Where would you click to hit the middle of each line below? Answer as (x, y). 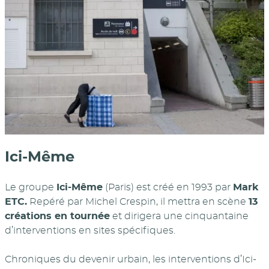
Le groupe (31, 187)
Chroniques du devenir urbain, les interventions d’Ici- (131, 259)
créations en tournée (57, 216)
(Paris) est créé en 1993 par (168, 187)
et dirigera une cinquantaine (179, 216)
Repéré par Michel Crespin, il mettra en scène (138, 201)
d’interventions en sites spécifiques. (90, 230)
